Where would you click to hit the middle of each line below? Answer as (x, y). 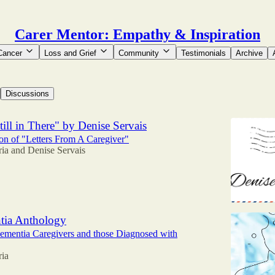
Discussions (27, 94)
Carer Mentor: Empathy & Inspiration (137, 34)
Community (139, 53)
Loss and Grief (70, 53)
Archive (249, 53)
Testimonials (203, 53)
